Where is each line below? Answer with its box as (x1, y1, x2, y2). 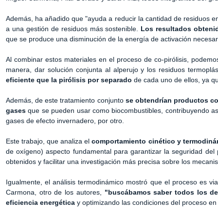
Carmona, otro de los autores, (6, 188, 105, 196)
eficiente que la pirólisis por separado (6, 76, 134, 84)
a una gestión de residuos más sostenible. (6, 25, 141, 33)
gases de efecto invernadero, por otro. (6, 117, 124, 125)
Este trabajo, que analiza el (6, 137, 92, 145)
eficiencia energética (6, 199, 75, 206)
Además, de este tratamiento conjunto (6, 96, 126, 104)
